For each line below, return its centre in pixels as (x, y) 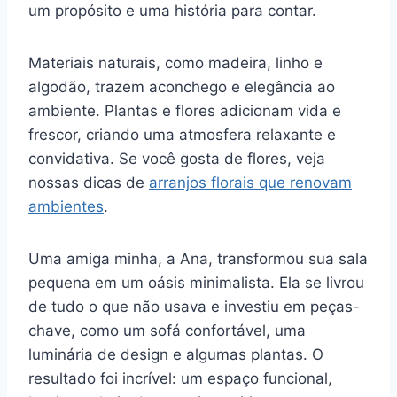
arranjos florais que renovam (250, 182)
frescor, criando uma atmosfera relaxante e (182, 134)
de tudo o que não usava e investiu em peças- (194, 306)
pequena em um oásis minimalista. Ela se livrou (196, 282)
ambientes (66, 206)
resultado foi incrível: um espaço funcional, (180, 378)
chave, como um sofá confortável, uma (167, 330)
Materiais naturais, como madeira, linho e (175, 62)
